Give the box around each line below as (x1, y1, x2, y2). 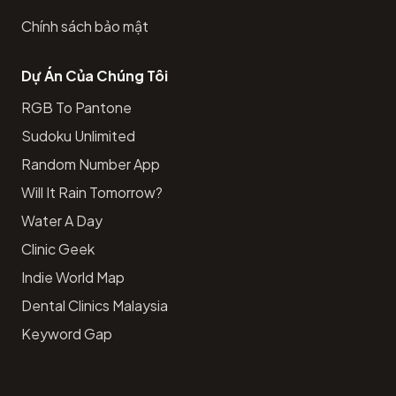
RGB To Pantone (21, 97, 132, 117)
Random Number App (21, 154, 160, 173)
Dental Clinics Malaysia (21, 295, 168, 315)
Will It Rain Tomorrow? (21, 182, 163, 202)
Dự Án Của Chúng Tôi (21, 65, 168, 85)
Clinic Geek (21, 239, 95, 258)
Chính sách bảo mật (21, 16, 148, 35)
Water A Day (21, 210, 103, 230)
